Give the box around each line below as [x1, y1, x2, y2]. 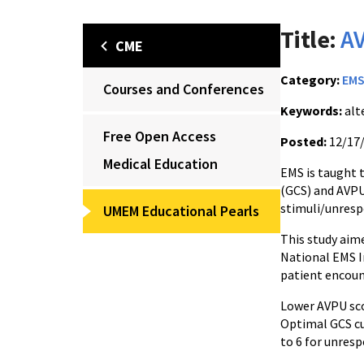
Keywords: [280, 102, 342, 119]
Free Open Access [103, 127, 216, 145]
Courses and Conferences [103, 80, 264, 98]
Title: [280, 24, 336, 54]
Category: [280, 71, 340, 88]
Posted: [280, 133, 327, 149]
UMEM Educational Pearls [103, 201, 259, 220]
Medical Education [103, 154, 218, 173]
